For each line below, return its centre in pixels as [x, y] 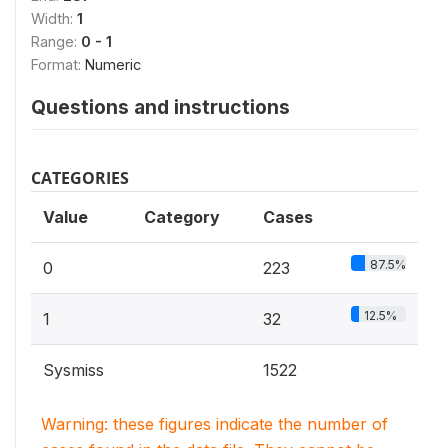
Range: [56, 41]
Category [182, 216]
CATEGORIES [80, 177]
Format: [58, 64]
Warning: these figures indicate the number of [214, 423]
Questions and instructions [160, 106]
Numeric [113, 64]
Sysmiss [73, 369]
